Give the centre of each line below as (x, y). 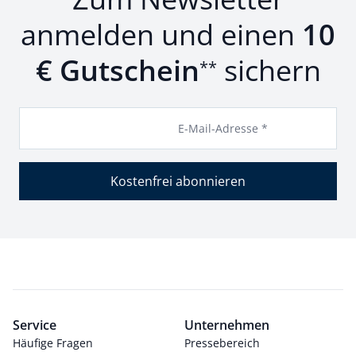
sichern (269, 70)
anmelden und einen (161, 35)
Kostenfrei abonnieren (178, 181)
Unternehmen (227, 325)
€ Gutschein (117, 70)
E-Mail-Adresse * (223, 128)
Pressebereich (222, 343)
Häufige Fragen (53, 343)
